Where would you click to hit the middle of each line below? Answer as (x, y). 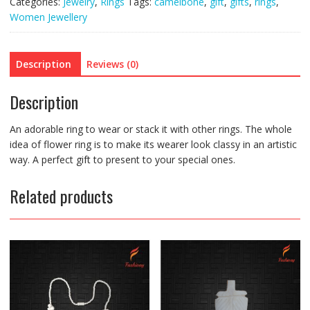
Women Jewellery (48, 17)
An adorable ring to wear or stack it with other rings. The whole (151, 129)
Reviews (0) (112, 64)
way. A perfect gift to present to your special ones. (122, 159)
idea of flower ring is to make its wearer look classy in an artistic (153, 144)
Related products (61, 195)
